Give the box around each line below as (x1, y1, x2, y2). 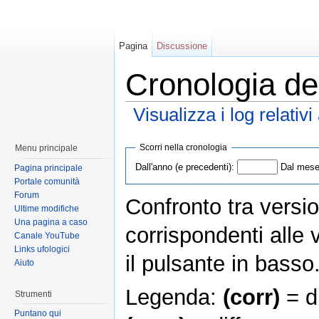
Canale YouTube (14, 230, 80, 241)
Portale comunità (14, 176, 80, 187)
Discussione (157, 41, 208, 51)
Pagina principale (14, 162, 83, 173)
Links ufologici (14, 244, 70, 254)
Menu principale (15, 143, 78, 153)
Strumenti (15, 288, 52, 299)
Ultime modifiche (14, 203, 79, 214)
